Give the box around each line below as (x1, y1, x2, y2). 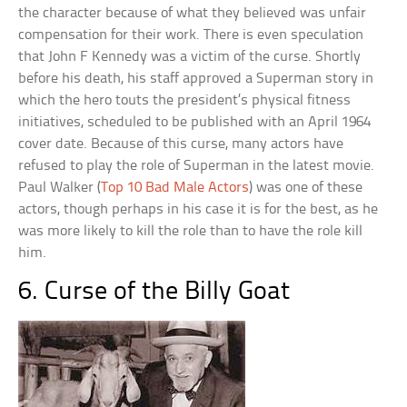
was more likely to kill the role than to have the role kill (18, 223, 363, 239)
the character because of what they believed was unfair (18, 5, 367, 21)
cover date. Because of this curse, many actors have (18, 136, 344, 152)
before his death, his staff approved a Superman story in (18, 71, 374, 86)
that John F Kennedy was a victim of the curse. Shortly (18, 49, 362, 65)
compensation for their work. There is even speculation (18, 27, 364, 43)
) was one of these (249, 180, 363, 195)
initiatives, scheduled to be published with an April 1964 (18, 114, 372, 130)
